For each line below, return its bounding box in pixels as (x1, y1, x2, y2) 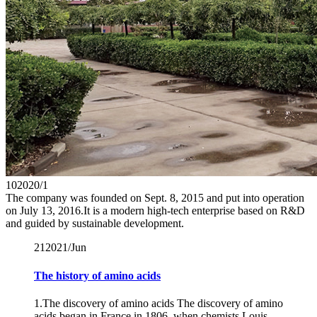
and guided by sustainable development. (6, 217, 184, 230)
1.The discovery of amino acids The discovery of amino (34, 296, 283, 309)
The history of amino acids (34, 269, 161, 282)
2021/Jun (45, 241, 86, 254)
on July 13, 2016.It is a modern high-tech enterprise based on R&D (6, 204, 305, 217)
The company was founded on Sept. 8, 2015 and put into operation (6, 192, 304, 204)
